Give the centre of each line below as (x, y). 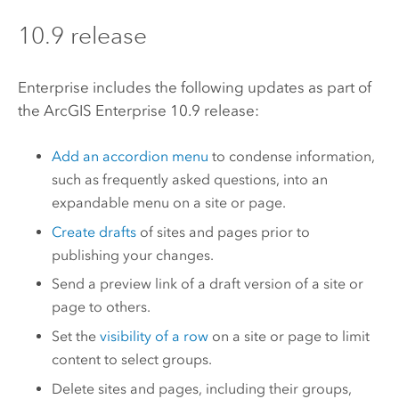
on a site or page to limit (289, 337)
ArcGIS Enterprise (105, 110)
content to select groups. (132, 360)
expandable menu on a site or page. (169, 203)
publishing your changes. (133, 255)
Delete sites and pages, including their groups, (202, 388)
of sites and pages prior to (224, 232)
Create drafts (94, 232)
